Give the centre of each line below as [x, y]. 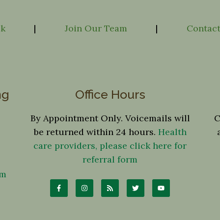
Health [172, 132]
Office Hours [110, 94]
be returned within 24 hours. [96, 132]
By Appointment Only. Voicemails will [110, 118]
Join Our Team [96, 28]
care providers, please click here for [110, 146]
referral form [110, 159]
